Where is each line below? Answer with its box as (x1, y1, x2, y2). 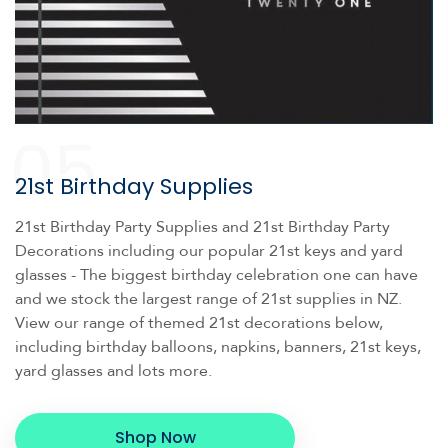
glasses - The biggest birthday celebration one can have (15, 263, 418, 286)
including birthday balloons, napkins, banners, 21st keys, (15, 335, 421, 358)
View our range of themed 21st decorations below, (15, 311, 383, 334)
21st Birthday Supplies (15, 170, 253, 202)
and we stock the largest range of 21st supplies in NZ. (15, 287, 406, 310)
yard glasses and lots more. (15, 359, 212, 382)
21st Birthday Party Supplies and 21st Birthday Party (15, 215, 390, 238)
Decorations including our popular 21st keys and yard (15, 239, 403, 262)
